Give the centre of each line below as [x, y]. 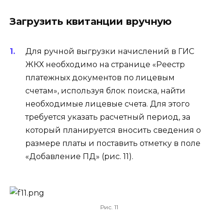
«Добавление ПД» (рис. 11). [79, 157]
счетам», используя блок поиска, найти [105, 91]
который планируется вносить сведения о [113, 130]
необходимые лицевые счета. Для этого [108, 104]
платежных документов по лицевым [100, 78]
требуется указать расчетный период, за [108, 117]
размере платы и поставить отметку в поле [113, 144]
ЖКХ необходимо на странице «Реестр [105, 65]
